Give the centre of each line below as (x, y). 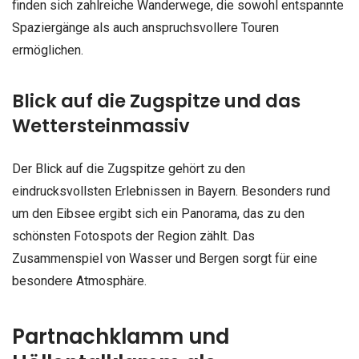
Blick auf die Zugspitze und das (156, 101)
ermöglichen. (48, 50)
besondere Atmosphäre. (79, 281)
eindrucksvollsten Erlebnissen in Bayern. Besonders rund (171, 192)
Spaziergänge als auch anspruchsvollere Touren (145, 28)
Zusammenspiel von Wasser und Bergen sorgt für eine (165, 259)
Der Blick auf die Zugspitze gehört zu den (129, 169)
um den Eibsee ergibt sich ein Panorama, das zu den (158, 214)
